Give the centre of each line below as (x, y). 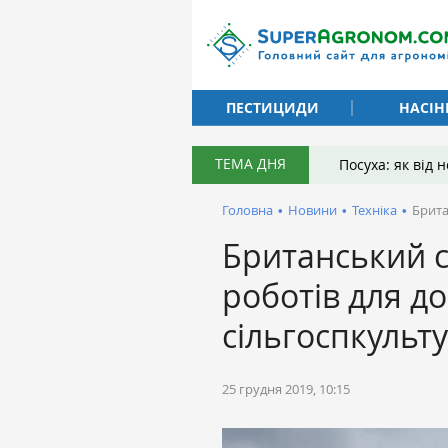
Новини (312, 210)
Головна (247, 210)
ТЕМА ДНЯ (250, 163)
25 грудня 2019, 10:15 (286, 389)
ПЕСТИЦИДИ (272, 107)
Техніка (374, 210)
